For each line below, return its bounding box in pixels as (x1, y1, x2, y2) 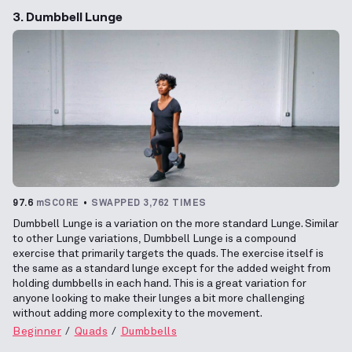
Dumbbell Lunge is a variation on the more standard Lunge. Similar (13, 218, 339, 229)
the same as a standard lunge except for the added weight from (13, 262, 331, 274)
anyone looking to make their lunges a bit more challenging (13, 292, 305, 304)
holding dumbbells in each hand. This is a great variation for (13, 277, 306, 289)
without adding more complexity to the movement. (13, 307, 262, 319)
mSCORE (35, 198, 79, 208)
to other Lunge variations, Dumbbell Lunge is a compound (13, 233, 296, 244)
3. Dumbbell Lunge (13, 8, 123, 24)
